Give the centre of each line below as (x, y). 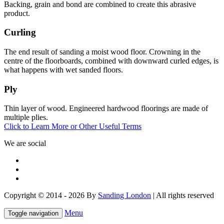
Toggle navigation (33, 213)
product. (17, 13)
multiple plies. (26, 117)
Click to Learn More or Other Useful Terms (73, 126)
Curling (20, 32)
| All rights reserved (182, 195)
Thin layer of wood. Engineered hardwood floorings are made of (106, 108)
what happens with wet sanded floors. (63, 70)
